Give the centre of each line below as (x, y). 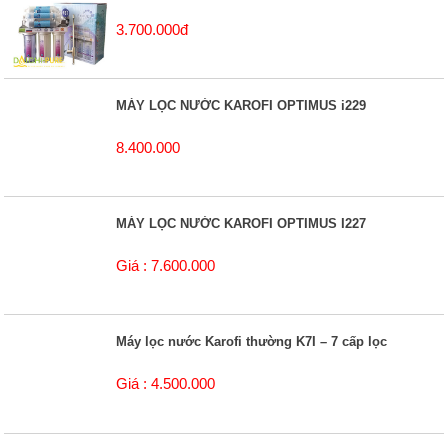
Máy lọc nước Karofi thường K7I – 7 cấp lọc (252, 341)
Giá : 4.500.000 (166, 384)
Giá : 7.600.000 (166, 266)
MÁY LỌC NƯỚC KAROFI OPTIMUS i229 (241, 105)
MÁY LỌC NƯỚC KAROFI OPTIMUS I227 (241, 223)
